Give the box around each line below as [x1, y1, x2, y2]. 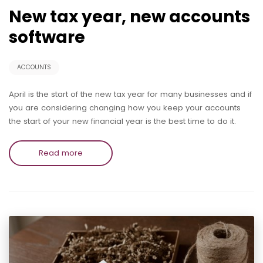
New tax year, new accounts [9, 5, 250, 29]
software [9, 26, 85, 49]
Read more [39, 147, 83, 159]
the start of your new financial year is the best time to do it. [9, 116, 236, 127]
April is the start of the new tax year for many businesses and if [9, 89, 252, 100]
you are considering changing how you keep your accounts [9, 102, 241, 114]
